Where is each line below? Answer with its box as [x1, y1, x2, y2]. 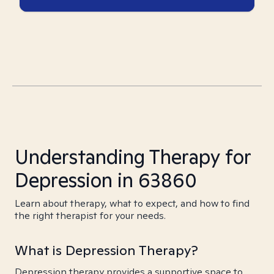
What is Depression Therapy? [15, 242, 198, 259]
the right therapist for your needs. [15, 209, 166, 222]
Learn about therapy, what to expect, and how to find [15, 197, 250, 210]
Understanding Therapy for [15, 144, 251, 169]
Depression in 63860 [15, 167, 197, 193]
